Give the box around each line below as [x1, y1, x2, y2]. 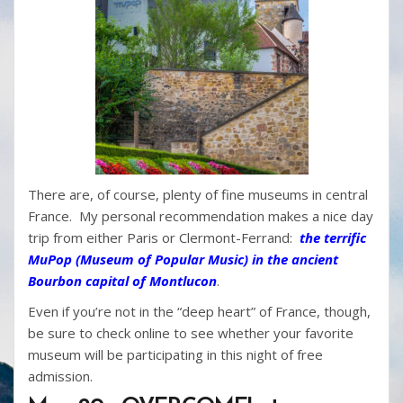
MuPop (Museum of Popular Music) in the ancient [28, 249, 338, 268]
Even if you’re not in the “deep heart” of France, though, [28, 301, 371, 320]
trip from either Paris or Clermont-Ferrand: [28, 228, 300, 246]
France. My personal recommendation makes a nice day [28, 206, 373, 225]
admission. [28, 366, 93, 385]
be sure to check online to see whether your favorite [28, 323, 354, 342]
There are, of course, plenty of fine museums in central [28, 184, 368, 203]
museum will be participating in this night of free [28, 345, 323, 363]
